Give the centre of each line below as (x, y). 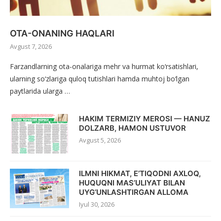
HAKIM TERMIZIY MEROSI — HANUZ (145, 119)
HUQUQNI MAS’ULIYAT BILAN (132, 183)
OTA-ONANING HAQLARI (62, 34)
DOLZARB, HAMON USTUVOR (132, 128)
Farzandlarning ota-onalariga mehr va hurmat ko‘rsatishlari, (104, 67)
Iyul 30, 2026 (97, 204)
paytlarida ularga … (40, 91)
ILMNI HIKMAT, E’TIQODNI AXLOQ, (140, 174)
